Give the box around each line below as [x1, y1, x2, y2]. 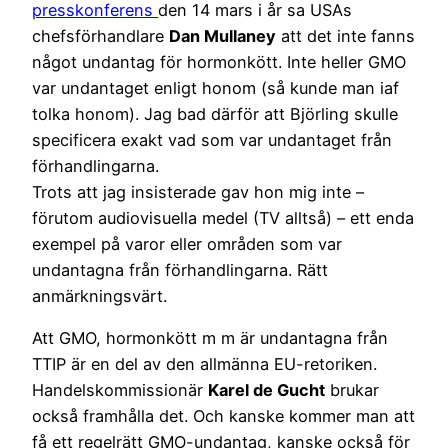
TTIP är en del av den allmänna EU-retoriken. [32, 353, 377, 374]
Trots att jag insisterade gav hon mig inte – [32, 181, 364, 202]
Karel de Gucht [208, 379, 325, 400]
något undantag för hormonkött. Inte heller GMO [32, 51, 406, 72]
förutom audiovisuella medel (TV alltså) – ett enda [32, 207, 414, 228]
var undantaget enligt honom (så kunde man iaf [32, 77, 399, 98]
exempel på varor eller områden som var [32, 233, 342, 254]
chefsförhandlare [32, 25, 169, 46]
